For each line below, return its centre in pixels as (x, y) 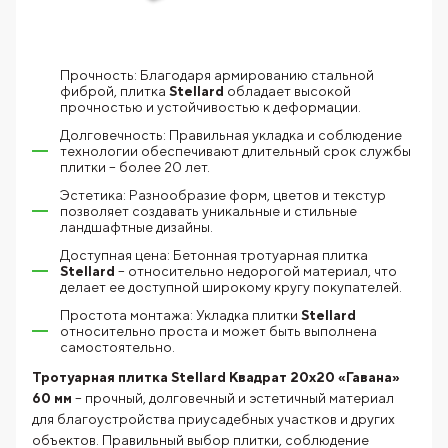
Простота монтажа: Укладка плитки (180, 315)
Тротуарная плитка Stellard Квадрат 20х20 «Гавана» (216, 377)
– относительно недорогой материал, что (256, 271)
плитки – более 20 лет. (135, 167)
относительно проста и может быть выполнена (218, 331)
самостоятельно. (117, 347)
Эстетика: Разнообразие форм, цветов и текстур (223, 195)
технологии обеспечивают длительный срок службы (235, 151)
